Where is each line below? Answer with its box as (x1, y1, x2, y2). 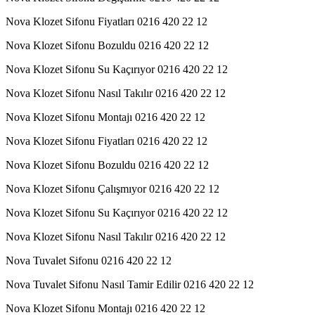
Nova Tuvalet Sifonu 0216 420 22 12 (6, 254, 172, 266)
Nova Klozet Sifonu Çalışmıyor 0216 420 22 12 (6, 182, 219, 195)
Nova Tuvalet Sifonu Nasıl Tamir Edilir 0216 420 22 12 (6, 278, 254, 290)
